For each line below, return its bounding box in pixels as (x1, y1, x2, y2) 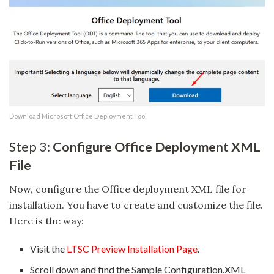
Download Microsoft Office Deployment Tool (9, 112, 147, 120)
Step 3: (9, 138, 53, 155)
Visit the (30, 242, 67, 254)
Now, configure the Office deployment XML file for (9, 182, 246, 195)
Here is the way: (9, 214, 84, 227)
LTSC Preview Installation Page (67, 242, 198, 254)
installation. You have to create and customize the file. (9, 198, 263, 211)
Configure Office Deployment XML (53, 138, 261, 155)
